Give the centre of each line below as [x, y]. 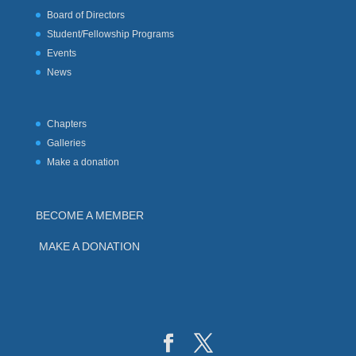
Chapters [66, 124]
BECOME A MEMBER [89, 215]
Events [61, 54]
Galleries [66, 143]
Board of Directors [85, 15]
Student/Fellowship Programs [110, 35]
